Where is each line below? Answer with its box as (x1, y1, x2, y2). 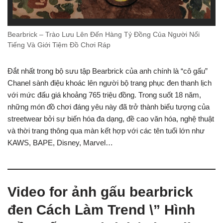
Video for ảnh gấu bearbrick (7, 184, 193, 200)
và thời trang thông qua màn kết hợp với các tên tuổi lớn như (7, 126, 205, 135)
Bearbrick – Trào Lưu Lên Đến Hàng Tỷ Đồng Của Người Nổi (7, 30, 200, 38)
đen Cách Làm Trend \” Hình (7, 202, 195, 218)
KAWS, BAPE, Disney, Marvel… (7, 138, 113, 147)
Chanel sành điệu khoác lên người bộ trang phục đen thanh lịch (7, 78, 212, 87)
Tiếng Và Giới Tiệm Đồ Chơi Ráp (7, 41, 111, 49)
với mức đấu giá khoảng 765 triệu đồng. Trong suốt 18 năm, (7, 90, 201, 99)
